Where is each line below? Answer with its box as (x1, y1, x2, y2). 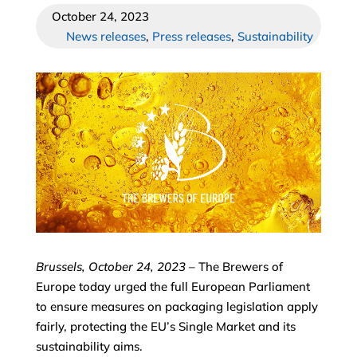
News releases (66, 28, 147, 44)
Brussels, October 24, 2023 (35, 259, 186, 275)
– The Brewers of (185, 259, 283, 275)
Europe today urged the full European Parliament (35, 279, 310, 295)
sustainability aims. (35, 339, 143, 355)
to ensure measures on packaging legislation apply (35, 299, 318, 315)
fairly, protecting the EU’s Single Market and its (35, 319, 296, 335)
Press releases (152, 28, 232, 44)
